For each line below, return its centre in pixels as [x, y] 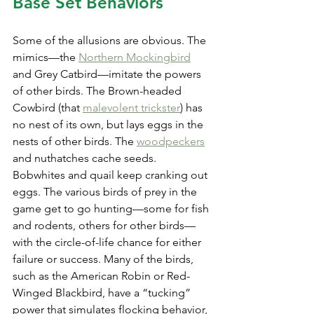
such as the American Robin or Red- [101, 275]
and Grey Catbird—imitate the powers [108, 74]
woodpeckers [171, 141]
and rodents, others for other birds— [104, 225]
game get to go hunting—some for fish [112, 208]
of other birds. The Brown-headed [98, 90]
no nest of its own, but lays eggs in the [109, 124]
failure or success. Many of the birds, [104, 259]
